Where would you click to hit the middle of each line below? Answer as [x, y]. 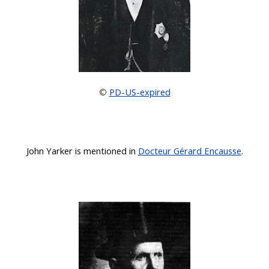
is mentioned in [105, 150]
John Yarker [49, 150]
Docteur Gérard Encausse [189, 150]
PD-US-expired [140, 92]
